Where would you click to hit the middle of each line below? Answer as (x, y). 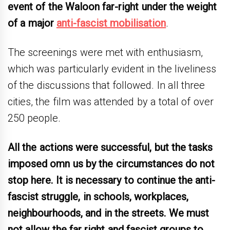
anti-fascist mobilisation (111, 23)
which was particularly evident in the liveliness (112, 69)
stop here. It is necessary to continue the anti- (112, 180)
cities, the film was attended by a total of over (111, 101)
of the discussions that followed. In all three (107, 85)
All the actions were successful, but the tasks (110, 147)
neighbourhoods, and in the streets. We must (108, 213)
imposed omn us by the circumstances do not (111, 164)
